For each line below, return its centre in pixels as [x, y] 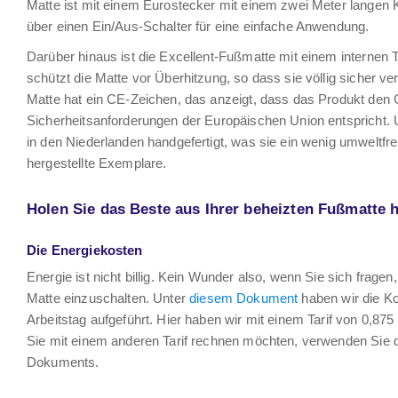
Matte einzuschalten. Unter [108, 298]
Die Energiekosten [85, 250]
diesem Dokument [246, 298]
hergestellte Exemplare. [97, 163]
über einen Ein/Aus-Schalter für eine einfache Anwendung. [198, 26]
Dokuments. [63, 362]
